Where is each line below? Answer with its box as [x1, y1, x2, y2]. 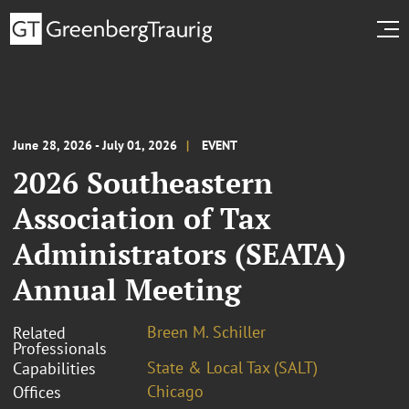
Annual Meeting [13, 269, 241, 309]
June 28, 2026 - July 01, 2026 [13, 136, 177, 153]
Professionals [13, 337, 107, 359]
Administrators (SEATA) [13, 234, 346, 273]
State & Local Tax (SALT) [147, 356, 318, 378]
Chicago [147, 380, 204, 402]
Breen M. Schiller [147, 320, 266, 342]
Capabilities [13, 357, 96, 379]
